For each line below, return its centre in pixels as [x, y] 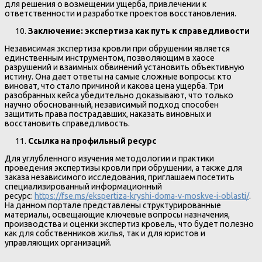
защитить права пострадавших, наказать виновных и [108, 114]
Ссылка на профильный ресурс [92, 141]
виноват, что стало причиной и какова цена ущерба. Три [114, 86]
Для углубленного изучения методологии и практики [109, 159]
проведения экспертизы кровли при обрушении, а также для [123, 168]
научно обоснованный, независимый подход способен [112, 104]
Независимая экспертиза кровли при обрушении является [117, 48]
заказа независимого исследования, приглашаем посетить [120, 177]
